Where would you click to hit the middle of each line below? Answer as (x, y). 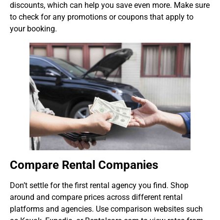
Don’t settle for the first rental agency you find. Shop (99, 186)
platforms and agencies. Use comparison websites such (106, 209)
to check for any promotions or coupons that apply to (102, 17)
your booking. (33, 28)
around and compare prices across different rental (96, 197)
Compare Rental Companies (84, 165)
